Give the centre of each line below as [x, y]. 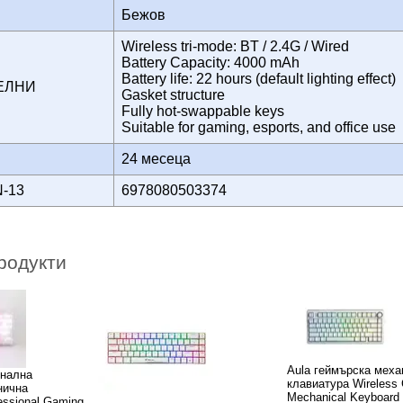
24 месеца [160, 158]
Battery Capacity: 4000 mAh [210, 62]
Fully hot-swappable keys [203, 111]
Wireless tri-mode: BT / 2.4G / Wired [235, 46]
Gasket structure [173, 94]
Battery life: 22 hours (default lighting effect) [259, 78]
